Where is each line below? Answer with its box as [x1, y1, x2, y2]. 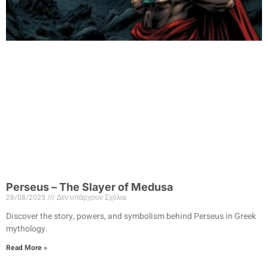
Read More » [6, 242, 47, 253]
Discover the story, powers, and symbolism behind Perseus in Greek [6, 209, 256, 223]
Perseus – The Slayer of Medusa [6, 180, 173, 193]
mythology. [6, 222, 48, 235]
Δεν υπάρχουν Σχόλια [55, 191, 126, 203]
